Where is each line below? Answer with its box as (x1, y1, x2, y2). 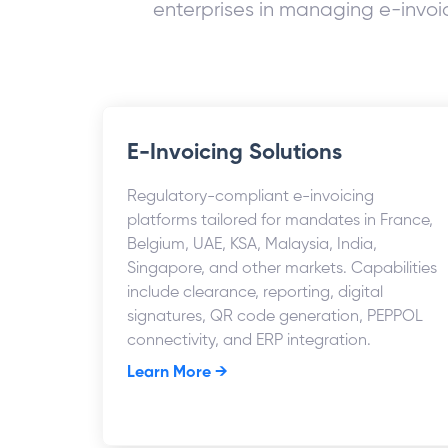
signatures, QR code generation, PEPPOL (127, 309, 423, 325)
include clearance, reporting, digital (127, 285, 383, 301)
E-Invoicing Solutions (127, 142, 342, 164)
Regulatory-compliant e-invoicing (127, 189, 374, 205)
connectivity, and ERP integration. (127, 333, 371, 349)
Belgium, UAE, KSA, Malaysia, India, (127, 237, 377, 253)
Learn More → (127, 365, 228, 381)
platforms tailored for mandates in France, (127, 213, 433, 229)
